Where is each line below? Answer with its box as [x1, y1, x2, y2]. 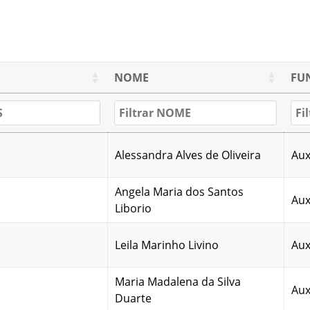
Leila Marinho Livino [115, 237, 219, 253]
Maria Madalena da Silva [115, 273, 241, 289]
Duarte [115, 290, 152, 306]
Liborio [115, 200, 152, 216]
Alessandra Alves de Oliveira [115, 147, 261, 163]
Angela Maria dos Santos [115, 183, 244, 199]
